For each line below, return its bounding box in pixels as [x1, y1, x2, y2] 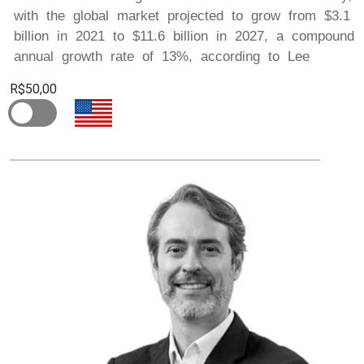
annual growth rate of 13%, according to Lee [14, 48, 310, 64]
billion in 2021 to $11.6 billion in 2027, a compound [14, 28, 354, 44]
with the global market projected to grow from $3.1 [14, 7, 350, 24]
